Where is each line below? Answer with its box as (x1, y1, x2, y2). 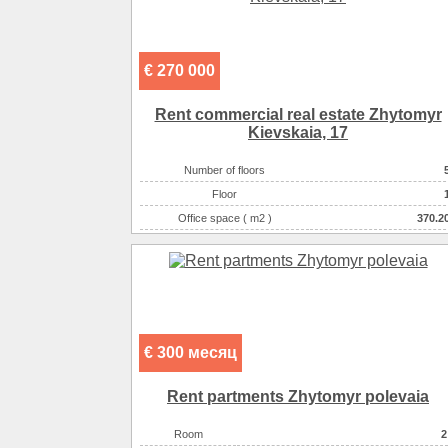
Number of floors (184, 164, 265, 177)
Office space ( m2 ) (177, 212, 272, 225)
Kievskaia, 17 (248, 124, 348, 142)
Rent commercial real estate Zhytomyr (154, 106, 442, 124)
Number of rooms (182, 236, 267, 249)
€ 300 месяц (144, 344, 237, 362)
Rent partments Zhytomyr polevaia (167, 388, 429, 406)
